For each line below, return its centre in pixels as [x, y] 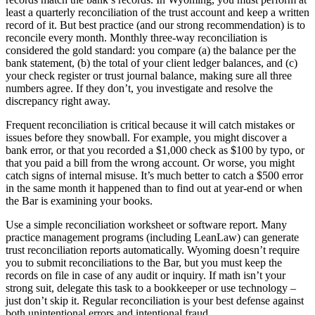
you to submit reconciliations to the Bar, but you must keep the [144, 262]
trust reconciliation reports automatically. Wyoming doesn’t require [153, 250]
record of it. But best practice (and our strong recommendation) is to [155, 25]
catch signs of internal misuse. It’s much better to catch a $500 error [154, 175]
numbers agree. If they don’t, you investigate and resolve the [139, 88]
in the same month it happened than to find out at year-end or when [154, 188]
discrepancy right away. [58, 101]
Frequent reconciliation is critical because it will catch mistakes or [150, 124]
